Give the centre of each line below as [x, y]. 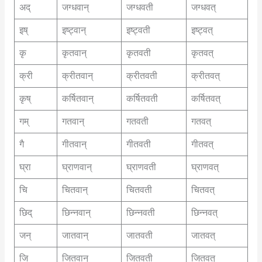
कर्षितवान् [77, 99]
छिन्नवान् [76, 213]
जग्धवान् [75, 8]
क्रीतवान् [77, 76]
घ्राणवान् [77, 167]
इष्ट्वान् [74, 30]
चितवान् [75, 190]
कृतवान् [74, 53]
